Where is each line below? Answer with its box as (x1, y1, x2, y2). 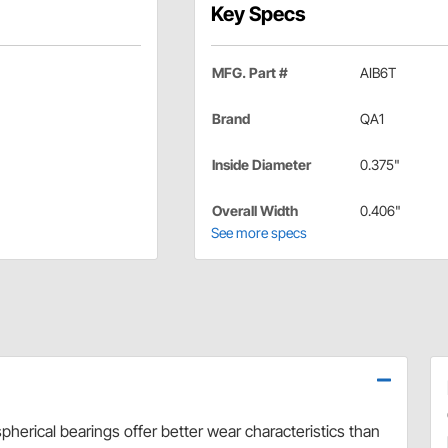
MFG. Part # (211, 64, 288, 82)
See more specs (210, 224, 307, 242)
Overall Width (211, 202, 298, 220)
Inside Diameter (211, 156, 311, 174)
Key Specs (210, 2, 306, 27)
